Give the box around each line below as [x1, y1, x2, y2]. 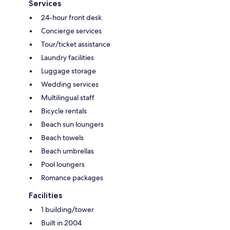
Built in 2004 [41, 218, 82, 227]
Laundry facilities [41, 52, 94, 62]
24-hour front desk [41, 12, 102, 22]
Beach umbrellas [41, 146, 94, 156]
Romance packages [41, 172, 103, 182]
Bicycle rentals [41, 106, 87, 116]
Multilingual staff [41, 92, 94, 102]
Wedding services [41, 79, 99, 89]
